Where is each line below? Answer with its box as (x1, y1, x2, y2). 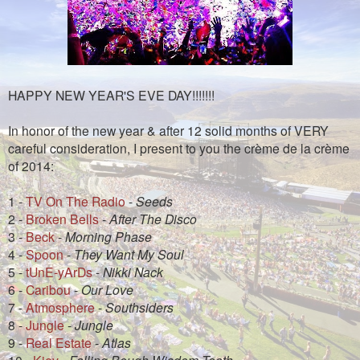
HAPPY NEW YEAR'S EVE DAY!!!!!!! (8, 85, 215, 104)
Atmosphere (26, 297, 95, 316)
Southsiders (105, 297, 174, 316)
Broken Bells (26, 209, 99, 227)
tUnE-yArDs (26, 262, 92, 280)
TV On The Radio (26, 191, 125, 210)
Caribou (26, 280, 71, 298)
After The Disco (109, 209, 197, 227)
